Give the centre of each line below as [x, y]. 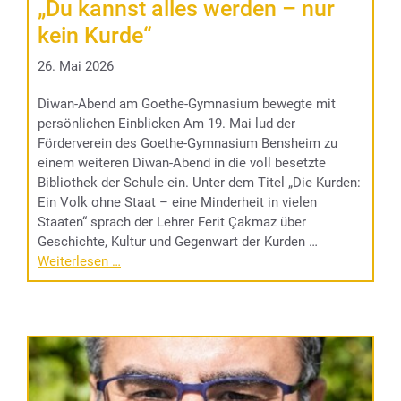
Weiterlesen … [79, 261]
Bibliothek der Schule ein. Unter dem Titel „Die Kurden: [199, 182]
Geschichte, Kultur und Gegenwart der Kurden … [178, 241]
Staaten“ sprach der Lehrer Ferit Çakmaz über [172, 222]
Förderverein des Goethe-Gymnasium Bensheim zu [188, 143]
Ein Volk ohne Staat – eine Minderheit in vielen [177, 202]
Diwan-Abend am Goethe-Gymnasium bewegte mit [187, 103]
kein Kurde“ [95, 35]
